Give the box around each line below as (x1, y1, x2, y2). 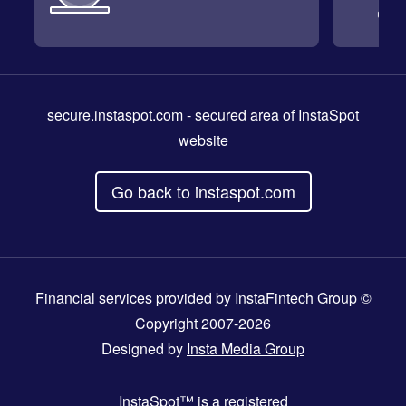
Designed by (101, 338, 187, 360)
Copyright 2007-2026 (135, 313, 271, 334)
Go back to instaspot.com (111, 179, 295, 204)
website (178, 130, 228, 151)
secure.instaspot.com (47, 104, 183, 126)
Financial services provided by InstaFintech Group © (34, 287, 372, 309)
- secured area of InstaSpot (183, 104, 359, 126)
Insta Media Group (187, 338, 304, 360)
